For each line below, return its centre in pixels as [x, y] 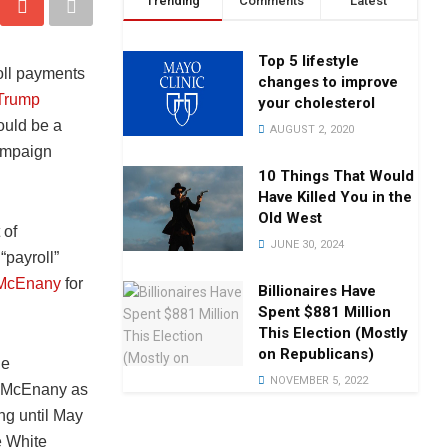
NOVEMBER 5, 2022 [318, 380]
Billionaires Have [317, 290]
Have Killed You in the [335, 196]
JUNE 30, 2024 [306, 244]
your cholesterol [317, 102]
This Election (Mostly [333, 332]
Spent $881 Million [325, 311]
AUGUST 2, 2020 [311, 129]
